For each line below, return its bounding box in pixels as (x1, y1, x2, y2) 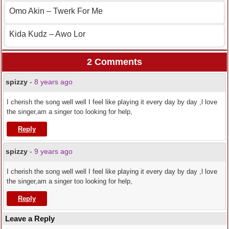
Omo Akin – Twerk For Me (9, 6, 103, 15)
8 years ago (34, 77, 73, 86)
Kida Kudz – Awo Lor (9, 29, 85, 38)
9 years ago (34, 147, 73, 155)
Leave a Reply (5, 214, 55, 223)
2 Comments (87, 56, 142, 67)
